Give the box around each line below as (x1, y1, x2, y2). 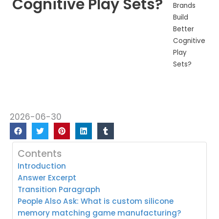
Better (173, 24, 194, 34)
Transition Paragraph (18, 184, 100, 195)
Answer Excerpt (18, 172, 76, 183)
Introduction (18, 160, 66, 171)
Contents (18, 147, 62, 160)
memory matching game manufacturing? (18, 207, 181, 218)
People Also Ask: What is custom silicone (18, 196, 174, 206)
